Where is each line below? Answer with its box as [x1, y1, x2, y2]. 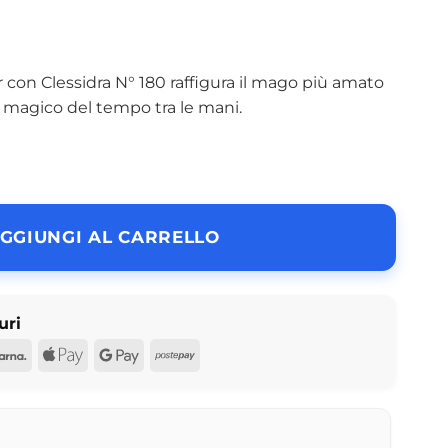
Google [138, 344, 195, 364]
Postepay [194, 344, 269, 364]
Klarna [26, 344, 76, 364]
